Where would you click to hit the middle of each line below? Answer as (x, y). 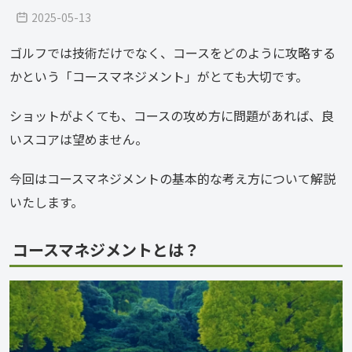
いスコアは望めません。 (79, 139)
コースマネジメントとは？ (106, 250)
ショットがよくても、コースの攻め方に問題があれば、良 (172, 116)
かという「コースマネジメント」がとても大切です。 (159, 77)
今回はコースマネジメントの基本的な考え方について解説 (172, 179)
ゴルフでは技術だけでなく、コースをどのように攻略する (172, 53)
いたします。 (46, 202)
